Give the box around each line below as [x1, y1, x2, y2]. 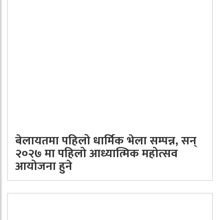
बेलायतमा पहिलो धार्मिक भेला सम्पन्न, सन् [15, 131, 196, 151]
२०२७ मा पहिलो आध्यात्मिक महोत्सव [15, 144, 178, 164]
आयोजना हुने [15, 157, 72, 176]
